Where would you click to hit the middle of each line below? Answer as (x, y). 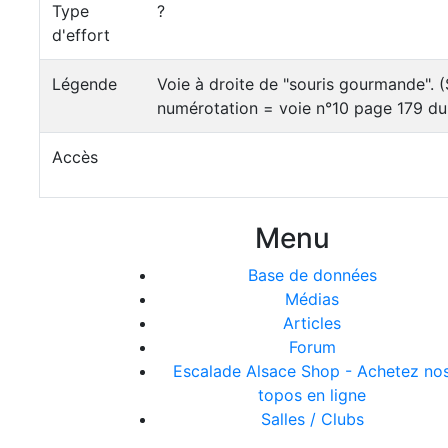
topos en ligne (312, 395)
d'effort (81, 35)
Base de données (312, 275)
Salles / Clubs (312, 419)
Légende (84, 84)
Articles (312, 323)
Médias (312, 299)
